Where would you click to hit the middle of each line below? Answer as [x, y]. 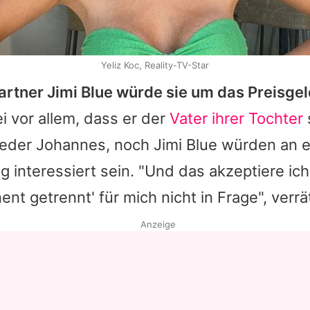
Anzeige [158, 225]
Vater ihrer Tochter [236, 119]
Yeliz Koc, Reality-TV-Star [155, 65]
